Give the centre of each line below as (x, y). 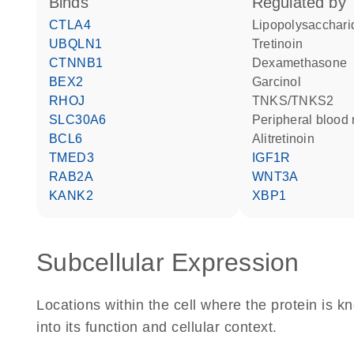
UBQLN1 (81, 44)
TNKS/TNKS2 (297, 101)
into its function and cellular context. (157, 327)
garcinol (281, 82)
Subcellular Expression (168, 262)
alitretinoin (288, 139)
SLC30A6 (82, 120)
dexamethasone (305, 63)
